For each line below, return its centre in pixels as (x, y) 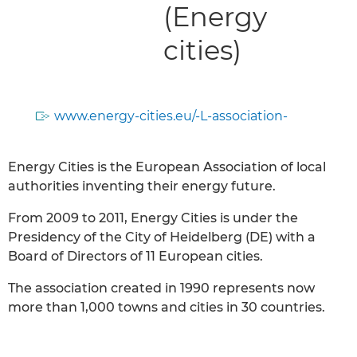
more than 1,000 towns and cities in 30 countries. (167, 307)
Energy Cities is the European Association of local (167, 167)
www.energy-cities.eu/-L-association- (171, 116)
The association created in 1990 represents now (161, 288)
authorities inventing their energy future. (142, 186)
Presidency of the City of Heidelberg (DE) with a (162, 237)
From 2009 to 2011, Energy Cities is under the (153, 218)
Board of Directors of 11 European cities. (135, 256)
